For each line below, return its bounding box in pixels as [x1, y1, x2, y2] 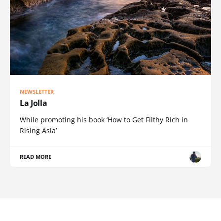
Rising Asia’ [20, 126, 57, 136]
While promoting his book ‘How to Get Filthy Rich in [20, 115, 188, 125]
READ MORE [20, 153, 52, 161]
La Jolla [20, 98, 47, 109]
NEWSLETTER [20, 88, 54, 96]
